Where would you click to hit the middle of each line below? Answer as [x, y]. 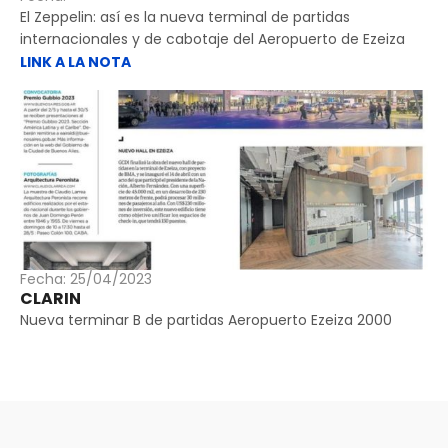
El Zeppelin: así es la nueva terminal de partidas [185, 17]
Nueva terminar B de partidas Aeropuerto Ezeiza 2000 [206, 320]
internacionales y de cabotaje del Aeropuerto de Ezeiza [212, 39]
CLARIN [51, 298]
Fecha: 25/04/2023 [86, 279]
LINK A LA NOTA [76, 62]
